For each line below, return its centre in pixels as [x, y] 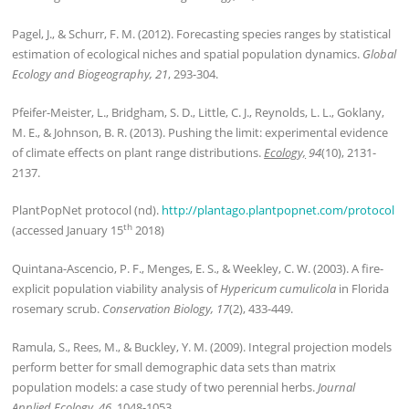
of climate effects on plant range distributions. [138, 152]
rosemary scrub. [58, 308]
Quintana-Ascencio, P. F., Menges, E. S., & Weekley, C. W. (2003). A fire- [198, 268]
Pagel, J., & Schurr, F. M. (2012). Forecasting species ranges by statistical [202, 33]
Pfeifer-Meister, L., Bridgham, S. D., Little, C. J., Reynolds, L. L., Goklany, [199, 112]
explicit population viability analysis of [116, 288]
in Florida [363, 288]
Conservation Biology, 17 [166, 308]
